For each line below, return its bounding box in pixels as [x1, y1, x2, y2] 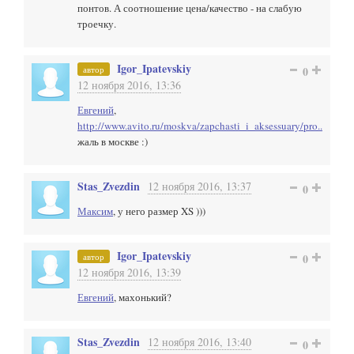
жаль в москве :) [77, 134, 148, 149]
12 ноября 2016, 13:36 [77, 77, 181, 92]
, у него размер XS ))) [113, 204, 205, 218]
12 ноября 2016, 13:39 [77, 265, 181, 280]
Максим [77, 204, 113, 218]
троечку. [77, 17, 116, 31]
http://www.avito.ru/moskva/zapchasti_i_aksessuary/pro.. [77, 119, 322, 133]
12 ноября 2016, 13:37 [148, 179, 251, 194]
